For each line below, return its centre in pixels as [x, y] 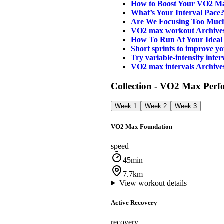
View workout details [153, 183]
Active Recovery [134, 202]
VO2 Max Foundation [142, 126]
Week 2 [156, 106]
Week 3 [186, 106]
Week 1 [126, 106]
